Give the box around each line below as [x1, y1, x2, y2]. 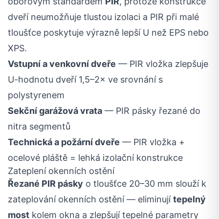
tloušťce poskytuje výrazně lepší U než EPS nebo [8, 27, 209, 38]
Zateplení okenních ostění [8, 166, 114, 176]
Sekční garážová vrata [8, 106, 102, 116]
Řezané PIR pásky [8, 178, 83, 189]
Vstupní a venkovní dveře [8, 59, 116, 69]
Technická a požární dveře [8, 137, 120, 148]
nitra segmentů [8, 121, 70, 132]
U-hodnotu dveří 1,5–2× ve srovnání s [8, 74, 163, 85]
